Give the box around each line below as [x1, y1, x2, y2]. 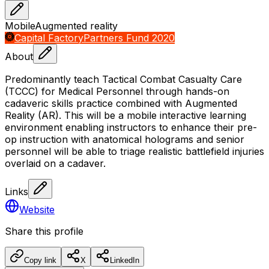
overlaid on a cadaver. [5, 157, 106, 169]
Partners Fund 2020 [83, 31, 175, 44]
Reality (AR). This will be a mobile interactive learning [5, 109, 246, 121]
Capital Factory [14, 31, 83, 44]
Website [19, 203, 55, 216]
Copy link [24, 255, 56, 265]
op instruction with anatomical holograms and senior [5, 133, 244, 145]
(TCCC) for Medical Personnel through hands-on [5, 85, 229, 97]
